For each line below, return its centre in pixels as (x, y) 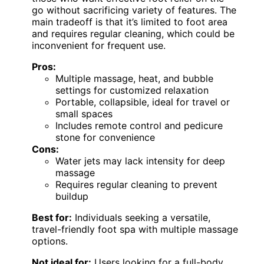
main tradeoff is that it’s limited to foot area (130, 22)
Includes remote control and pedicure (139, 125)
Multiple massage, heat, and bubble (134, 78)
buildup (72, 196)
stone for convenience (105, 137)
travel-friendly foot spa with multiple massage (135, 229)
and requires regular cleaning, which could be (133, 33)
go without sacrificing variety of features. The (134, 10)
